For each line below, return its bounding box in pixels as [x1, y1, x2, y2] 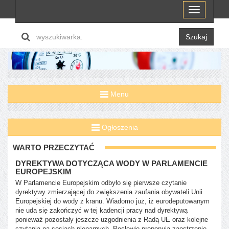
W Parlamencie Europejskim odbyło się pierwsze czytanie [15, 178, 187, 187]
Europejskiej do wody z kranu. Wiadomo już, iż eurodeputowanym [15, 197, 210, 205]
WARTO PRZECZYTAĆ [13, 143, 95, 152]
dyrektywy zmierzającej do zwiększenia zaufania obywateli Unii [15, 188, 202, 196]
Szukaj [186, 33, 207, 41]
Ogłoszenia [99, 123, 138, 131]
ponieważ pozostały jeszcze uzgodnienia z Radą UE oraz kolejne [15, 215, 208, 223]
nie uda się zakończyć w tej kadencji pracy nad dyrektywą [15, 206, 188, 214]
